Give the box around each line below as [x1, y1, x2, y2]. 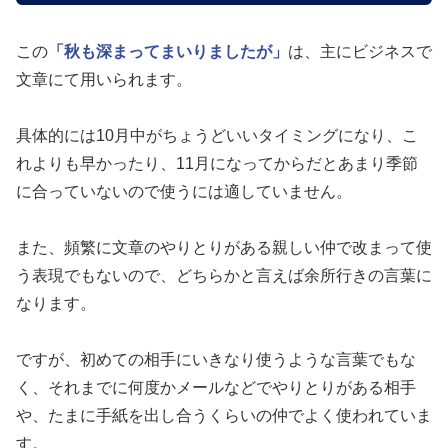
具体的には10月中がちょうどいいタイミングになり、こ [16, 126, 418, 144]
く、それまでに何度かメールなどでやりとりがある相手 [16, 378, 416, 396]
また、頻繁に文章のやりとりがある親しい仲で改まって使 [16, 238, 432, 256]
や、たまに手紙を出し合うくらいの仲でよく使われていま [16, 406, 432, 424]
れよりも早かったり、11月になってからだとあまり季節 [16, 154, 418, 172]
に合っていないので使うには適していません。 [16, 182, 352, 200]
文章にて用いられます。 [16, 70, 192, 88]
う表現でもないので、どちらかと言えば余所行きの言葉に [16, 266, 432, 284]
